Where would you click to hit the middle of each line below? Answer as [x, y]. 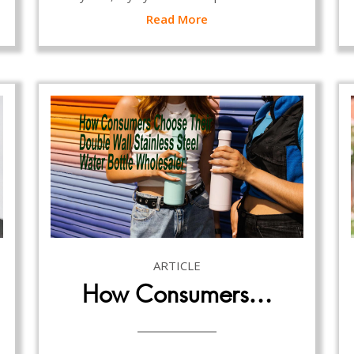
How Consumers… [177, 294]
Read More [177, 19]
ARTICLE [177, 265]
